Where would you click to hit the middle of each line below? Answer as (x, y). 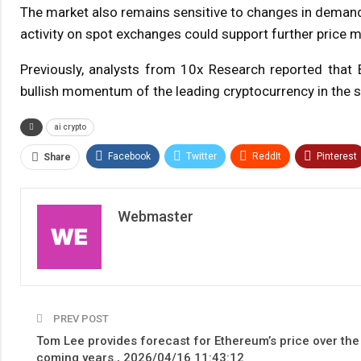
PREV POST (79, 319)
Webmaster (155, 217)
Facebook (129, 157)
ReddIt (266, 157)
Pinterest (336, 157)
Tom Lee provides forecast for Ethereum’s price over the (197, 341)
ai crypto (70, 127)
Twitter (201, 157)
